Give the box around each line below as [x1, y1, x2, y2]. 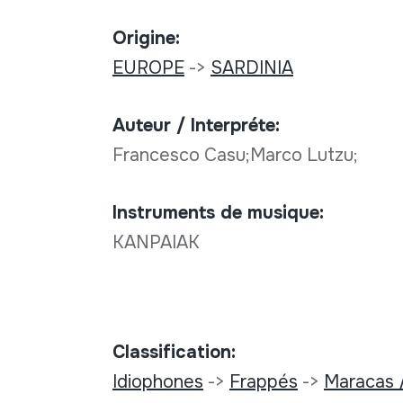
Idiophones [112, 370, 203, 393]
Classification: [112, 340, 236, 363]
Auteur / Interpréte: [112, 113, 280, 137]
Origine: [112, 26, 180, 49]
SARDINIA [210, 56, 293, 79]
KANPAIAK [112, 230, 200, 254]
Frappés [228, 370, 298, 393]
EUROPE [112, 56, 184, 79]
